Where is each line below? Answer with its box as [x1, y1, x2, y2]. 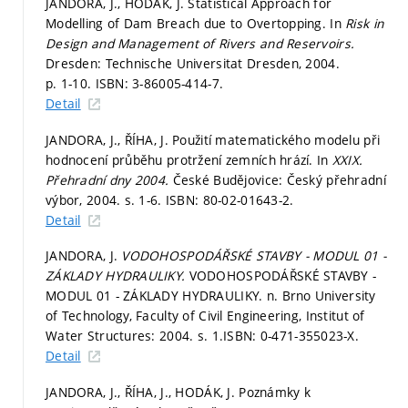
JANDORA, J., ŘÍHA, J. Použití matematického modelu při [46, 130, 381, 148]
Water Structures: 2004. [46, 327, 198, 345]
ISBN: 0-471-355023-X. [223, 327, 360, 345]
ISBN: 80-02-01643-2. [165, 190, 294, 209]
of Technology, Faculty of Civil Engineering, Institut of [46, 307, 365, 325]
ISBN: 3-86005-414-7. [95, 75, 224, 93]
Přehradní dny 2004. [46, 170, 173, 189]
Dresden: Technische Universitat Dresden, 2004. [46, 55, 340, 73]
